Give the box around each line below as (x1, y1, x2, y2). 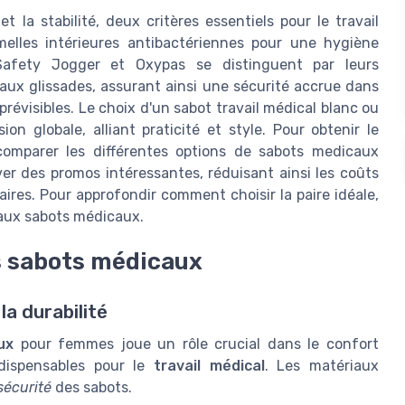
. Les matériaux (264, 357, 380, 375)
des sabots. (52, 379, 132, 397)
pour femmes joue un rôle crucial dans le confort (13, 335, 379, 353)
